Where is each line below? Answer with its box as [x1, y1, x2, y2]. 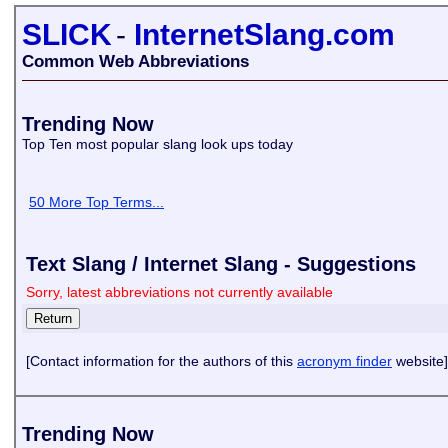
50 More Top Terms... [29, 194, 164, 210]
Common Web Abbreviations [22, 52, 249, 71]
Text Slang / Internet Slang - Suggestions [26, 253, 416, 275]
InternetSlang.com [134, 18, 395, 51]
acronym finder [297, 353, 392, 369]
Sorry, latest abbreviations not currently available [26, 284, 333, 300]
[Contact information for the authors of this [26, 353, 297, 369]
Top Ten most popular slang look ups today [22, 136, 297, 152]
